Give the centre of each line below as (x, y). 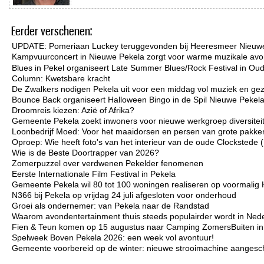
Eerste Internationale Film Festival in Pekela (94, 174)
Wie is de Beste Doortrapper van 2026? (85, 153)
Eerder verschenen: (52, 31)
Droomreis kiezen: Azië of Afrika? (73, 110)
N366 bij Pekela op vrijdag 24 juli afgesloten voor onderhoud (124, 195)
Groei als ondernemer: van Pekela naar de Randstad (110, 206)
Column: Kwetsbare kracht (61, 78)
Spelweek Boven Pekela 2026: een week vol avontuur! (113, 237)
